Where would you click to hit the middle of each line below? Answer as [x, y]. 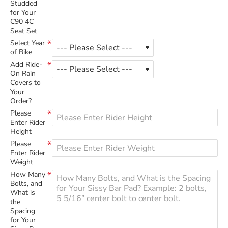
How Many [28, 174]
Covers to [25, 83]
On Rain [23, 74]
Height [21, 132]
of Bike [21, 52]
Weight [22, 162]
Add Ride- [26, 64]
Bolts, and [26, 183]
